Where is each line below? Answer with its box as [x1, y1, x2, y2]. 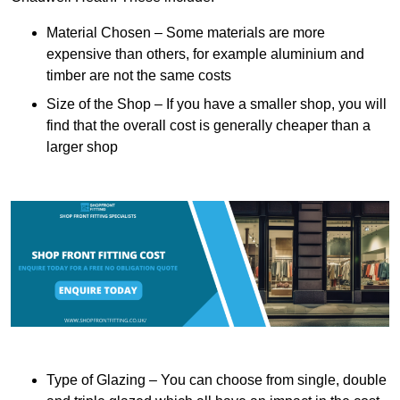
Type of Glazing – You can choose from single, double [46, 372, 387, 388]
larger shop [46, 139, 118, 155]
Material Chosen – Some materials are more [46, 25, 325, 41]
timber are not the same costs [46, 68, 231, 84]
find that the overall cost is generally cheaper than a [46, 118, 371, 134]
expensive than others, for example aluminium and [46, 46, 364, 62]
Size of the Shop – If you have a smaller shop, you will [46, 96, 387, 112]
